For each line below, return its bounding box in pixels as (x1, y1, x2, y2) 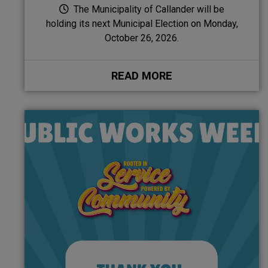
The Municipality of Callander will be (71, 3, 224, 15)
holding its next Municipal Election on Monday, (45, 17, 238, 29)
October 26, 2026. (105, 32, 179, 44)
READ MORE (111, 68, 172, 83)
